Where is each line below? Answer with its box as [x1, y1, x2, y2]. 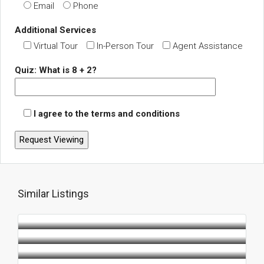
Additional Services [15, 24, 96, 35]
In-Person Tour [97, 40, 154, 51]
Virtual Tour [34, 40, 78, 51]
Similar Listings [18, 187, 89, 200]
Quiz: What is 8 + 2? [15, 64, 97, 75]
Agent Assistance [173, 40, 243, 51]
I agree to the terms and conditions [34, 108, 180, 119]
